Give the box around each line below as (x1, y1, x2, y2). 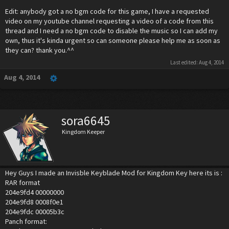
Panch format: (5, 217, 47, 226)
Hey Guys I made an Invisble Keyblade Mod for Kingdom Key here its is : (5, 168, 222, 177)
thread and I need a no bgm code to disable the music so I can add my (5, 26, 218, 35)
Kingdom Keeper (62, 128, 105, 135)
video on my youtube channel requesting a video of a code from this (5, 16, 214, 26)
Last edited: (170, 59, 199, 66)
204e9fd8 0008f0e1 (5, 197, 63, 207)
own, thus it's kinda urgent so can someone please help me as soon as (5, 36, 220, 45)
